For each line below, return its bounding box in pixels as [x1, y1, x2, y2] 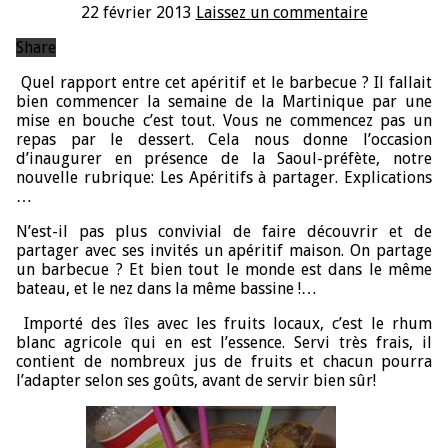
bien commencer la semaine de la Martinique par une [16, 91, 432, 111]
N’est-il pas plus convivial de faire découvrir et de [16, 221, 432, 241]
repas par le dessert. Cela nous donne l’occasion [16, 129, 432, 149]
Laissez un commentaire [195, 2, 368, 22]
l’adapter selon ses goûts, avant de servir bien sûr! [16, 370, 376, 390]
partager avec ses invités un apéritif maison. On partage [16, 240, 432, 260]
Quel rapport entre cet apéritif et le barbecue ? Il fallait [16, 72, 432, 92]
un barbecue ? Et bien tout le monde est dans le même [16, 259, 432, 279]
